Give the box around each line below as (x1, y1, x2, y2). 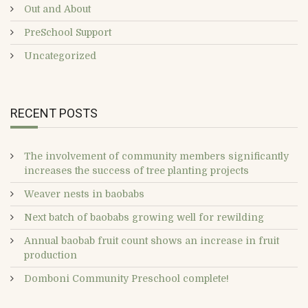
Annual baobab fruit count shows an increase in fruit (24, 234, 279, 246)
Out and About (24, 3, 91, 14)
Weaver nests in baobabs (24, 188, 144, 199)
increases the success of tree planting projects (24, 164, 249, 176)
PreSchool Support (24, 26, 111, 38)
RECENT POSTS (10, 105, 98, 120)
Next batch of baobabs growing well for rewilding (24, 211, 264, 223)
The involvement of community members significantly (24, 150, 289, 162)
